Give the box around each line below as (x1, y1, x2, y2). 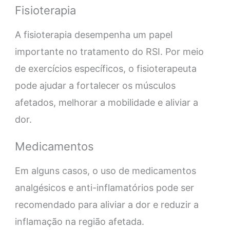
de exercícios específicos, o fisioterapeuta (14, 63, 197, 74)
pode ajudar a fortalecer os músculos (14, 80, 176, 91)
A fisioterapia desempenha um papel (14, 29, 172, 41)
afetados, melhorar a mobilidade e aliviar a (14, 97, 198, 108)
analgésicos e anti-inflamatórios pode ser (14, 182, 194, 194)
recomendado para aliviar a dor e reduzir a (14, 199, 199, 210)
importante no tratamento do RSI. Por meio (14, 46, 204, 57)
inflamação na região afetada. (14, 216, 144, 227)
